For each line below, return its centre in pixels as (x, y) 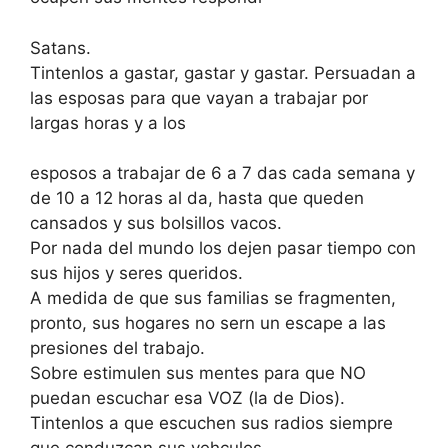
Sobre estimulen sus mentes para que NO (198, 373)
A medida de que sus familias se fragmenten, (213, 298)
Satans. (60, 47)
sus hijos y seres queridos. (136, 273)
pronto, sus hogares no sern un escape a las (208, 323)
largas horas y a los (108, 122)
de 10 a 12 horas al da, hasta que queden (197, 198)
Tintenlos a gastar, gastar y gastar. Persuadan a (223, 72)
